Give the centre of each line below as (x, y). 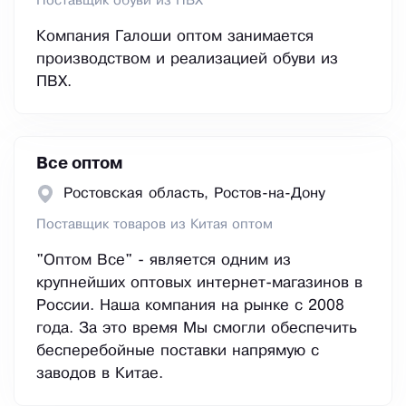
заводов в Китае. (100, 374)
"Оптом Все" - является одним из (164, 261)
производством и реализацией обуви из (187, 60)
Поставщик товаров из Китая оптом (155, 225)
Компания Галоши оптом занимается (175, 37)
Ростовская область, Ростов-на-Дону (194, 194)
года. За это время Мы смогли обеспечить (197, 329)
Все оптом (80, 164)
